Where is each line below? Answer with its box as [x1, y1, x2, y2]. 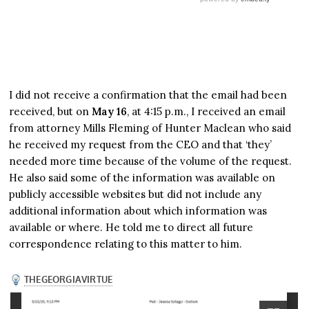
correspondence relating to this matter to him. [9, 237, 243, 251]
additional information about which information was [9, 204, 268, 218]
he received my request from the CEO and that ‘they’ [9, 138, 272, 152]
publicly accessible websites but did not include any [9, 188, 262, 201]
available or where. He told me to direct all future [9, 221, 254, 235]
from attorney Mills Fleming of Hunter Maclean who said [9, 121, 292, 135]
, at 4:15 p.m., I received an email [127, 105, 286, 119]
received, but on [9, 105, 92, 119]
